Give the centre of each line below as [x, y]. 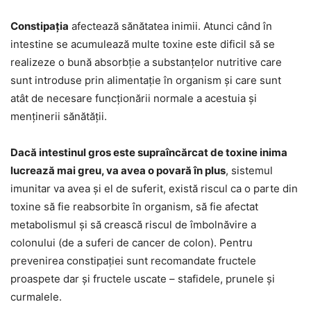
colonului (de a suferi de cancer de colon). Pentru [132, 242]
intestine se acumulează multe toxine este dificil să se [143, 44]
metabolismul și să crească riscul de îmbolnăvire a [133, 224]
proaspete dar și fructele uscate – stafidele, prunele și [143, 278]
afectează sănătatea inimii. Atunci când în [170, 26]
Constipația [40, 26]
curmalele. [36, 296]
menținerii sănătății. [59, 116]
